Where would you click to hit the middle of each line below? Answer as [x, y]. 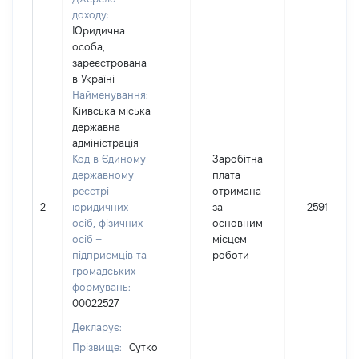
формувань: [101, 287]
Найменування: [110, 95]
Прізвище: [99, 347]
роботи [231, 255]
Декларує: [97, 327]
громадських [104, 271]
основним [238, 223]
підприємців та [109, 255]
